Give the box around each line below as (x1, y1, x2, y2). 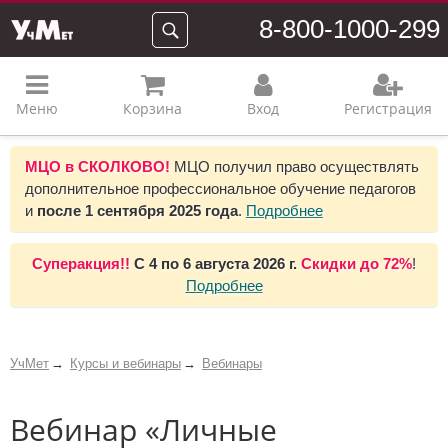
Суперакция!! (32, 255, 134, 272)
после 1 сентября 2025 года (37, 202, 238, 219)
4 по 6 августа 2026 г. (145, 255, 297, 272)
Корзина (123, 99, 182, 118)
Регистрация (344, 99, 432, 118)
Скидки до (301, 255, 383, 272)
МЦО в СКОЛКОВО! (25, 158, 170, 175)
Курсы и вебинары (70, 356, 181, 371)
